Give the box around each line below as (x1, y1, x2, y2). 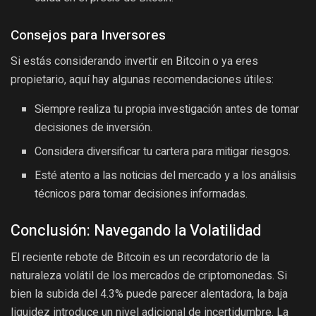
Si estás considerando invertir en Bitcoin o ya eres (11, 54, 258, 68)
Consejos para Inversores (11, 25, 166, 45)
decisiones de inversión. (35, 119, 153, 136)
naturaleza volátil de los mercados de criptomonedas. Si (11, 269, 287, 283)
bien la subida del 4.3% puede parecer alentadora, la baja (11, 287, 288, 301)
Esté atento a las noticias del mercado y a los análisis (35, 166, 297, 184)
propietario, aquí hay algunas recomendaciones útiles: (11, 72, 274, 86)
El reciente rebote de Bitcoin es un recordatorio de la (11, 250, 269, 265)
